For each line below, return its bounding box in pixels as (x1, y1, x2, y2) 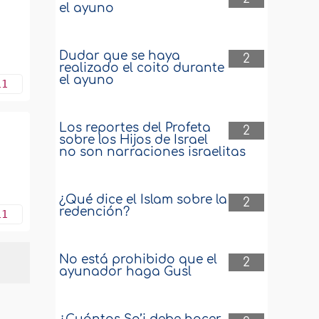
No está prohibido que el (59, 253, 218, 266)
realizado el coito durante (59, 61, 225, 75)
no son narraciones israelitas (59, 145, 246, 159)
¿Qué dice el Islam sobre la (59, 193, 228, 206)
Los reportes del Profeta (59, 121, 211, 135)
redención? (59, 205, 130, 219)
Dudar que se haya (59, 49, 181, 63)
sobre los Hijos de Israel (59, 133, 209, 147)
